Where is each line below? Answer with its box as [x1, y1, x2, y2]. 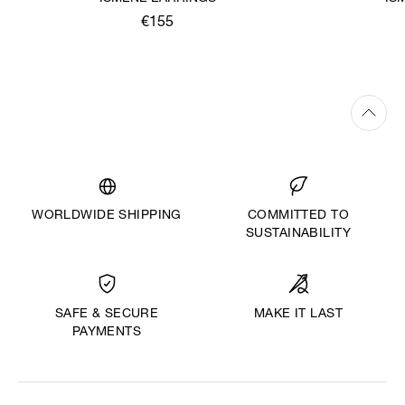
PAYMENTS [71, 326, 142, 340]
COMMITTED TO [247, 210, 350, 223]
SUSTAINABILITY [246, 228, 351, 241]
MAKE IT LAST [253, 307, 344, 321]
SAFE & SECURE [54, 308, 159, 322]
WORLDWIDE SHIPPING [32, 210, 182, 223]
